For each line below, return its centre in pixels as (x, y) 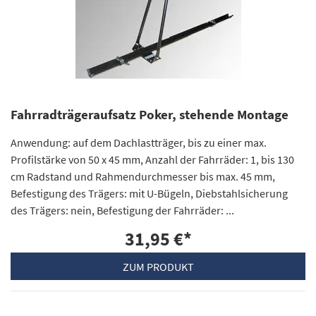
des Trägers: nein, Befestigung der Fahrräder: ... (122, 210)
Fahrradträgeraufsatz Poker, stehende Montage (150, 114)
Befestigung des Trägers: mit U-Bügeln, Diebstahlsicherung (149, 193)
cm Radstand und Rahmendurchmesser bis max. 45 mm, (143, 176)
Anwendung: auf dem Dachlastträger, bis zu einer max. (139, 142)
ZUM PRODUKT (158, 266)
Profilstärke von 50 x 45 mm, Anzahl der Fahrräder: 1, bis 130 (152, 159)
